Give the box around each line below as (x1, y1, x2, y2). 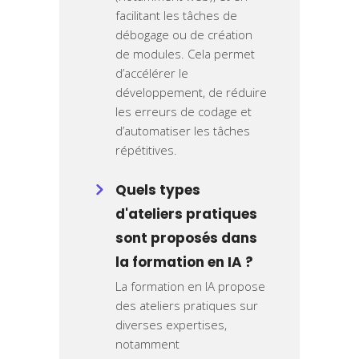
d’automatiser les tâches (115, 123, 250, 139)
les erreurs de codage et (115, 103, 252, 120)
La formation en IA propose (115, 278, 265, 295)
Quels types (115, 180, 200, 200)
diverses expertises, (115, 317, 227, 333)
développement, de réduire (115, 84, 267, 101)
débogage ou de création (115, 26, 252, 43)
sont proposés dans (115, 228, 257, 248)
